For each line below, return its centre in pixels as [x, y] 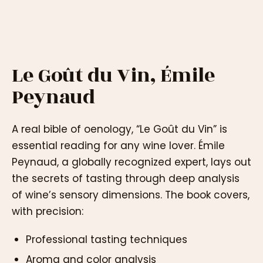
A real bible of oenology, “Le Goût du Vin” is [119, 129]
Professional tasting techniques [107, 240]
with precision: [48, 211]
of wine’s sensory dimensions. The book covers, [131, 195]
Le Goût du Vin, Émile [114, 76]
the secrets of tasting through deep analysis [126, 178]
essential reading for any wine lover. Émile [118, 145]
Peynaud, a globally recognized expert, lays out [131, 162]
